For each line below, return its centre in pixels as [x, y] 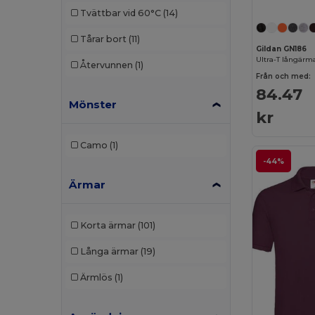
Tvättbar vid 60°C [120, 13]
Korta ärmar [108, 226]
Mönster [93, 104]
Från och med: [284, 76]
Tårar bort [103, 39]
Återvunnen [106, 65]
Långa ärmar [109, 252]
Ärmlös [96, 278]
